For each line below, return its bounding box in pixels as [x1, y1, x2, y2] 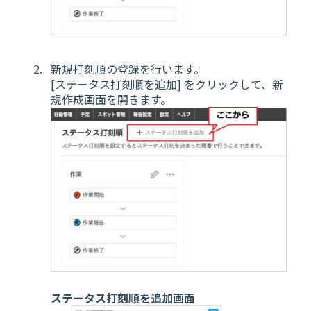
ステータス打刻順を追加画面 [51, 289, 195, 306]
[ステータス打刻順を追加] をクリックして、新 [51, 76, 283, 93]
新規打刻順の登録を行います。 [51, 60, 205, 78]
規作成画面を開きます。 [51, 91, 171, 108]
